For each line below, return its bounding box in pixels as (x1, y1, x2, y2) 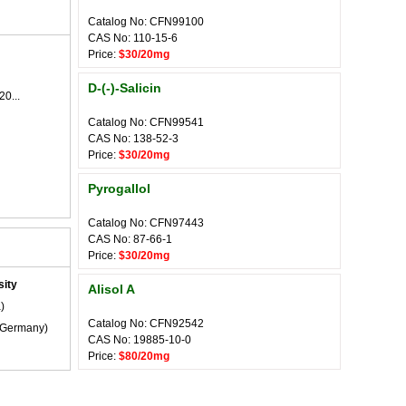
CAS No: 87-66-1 (88, 233, 172, 246)
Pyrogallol (88, 181, 150, 196)
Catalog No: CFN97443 (88, 217, 204, 229)
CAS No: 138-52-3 (88, 132, 179, 145)
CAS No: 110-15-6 (88, 32, 178, 44)
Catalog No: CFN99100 (88, 15, 204, 28)
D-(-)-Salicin (88, 81, 161, 95)
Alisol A (88, 282, 135, 296)
